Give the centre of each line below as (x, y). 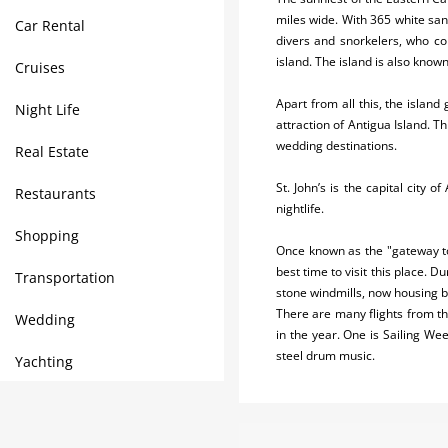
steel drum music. (325, 355)
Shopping (47, 235)
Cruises (40, 67)
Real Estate (52, 151)
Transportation (65, 277)
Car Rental (50, 25)
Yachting (44, 361)
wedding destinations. (336, 145)
